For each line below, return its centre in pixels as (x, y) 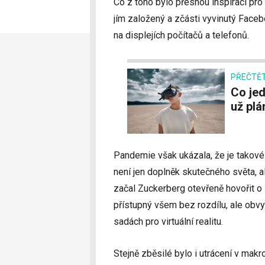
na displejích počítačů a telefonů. (181, 35)
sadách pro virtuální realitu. (168, 222)
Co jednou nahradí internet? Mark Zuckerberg (235, 92)
